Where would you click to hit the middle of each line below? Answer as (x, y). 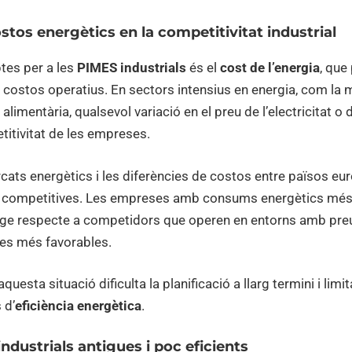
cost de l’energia (270, 68)
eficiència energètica (78, 306)
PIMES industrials (132, 68)
